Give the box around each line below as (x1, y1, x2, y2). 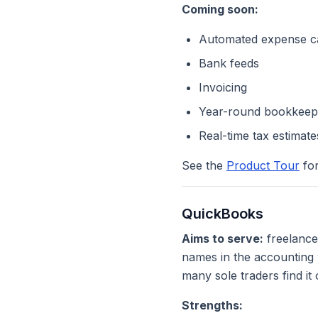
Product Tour (226, 158, 300, 172)
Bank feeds (199, 56, 259, 70)
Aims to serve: (182, 231, 263, 246)
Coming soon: (182, 2, 258, 16)
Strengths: (182, 298, 243, 312)
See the (182, 158, 226, 172)
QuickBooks (182, 205, 263, 222)
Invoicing (199, 80, 247, 94)
